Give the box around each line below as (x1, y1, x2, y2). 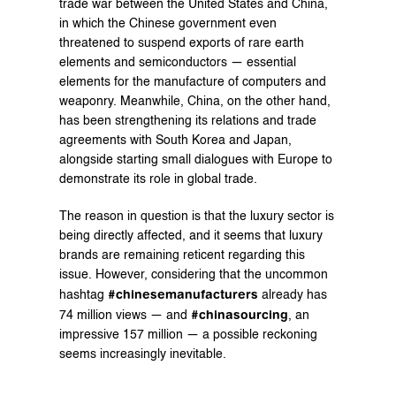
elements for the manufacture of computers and (58, 75, 326, 88)
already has (257, 288, 327, 301)
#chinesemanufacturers (107, 286, 258, 301)
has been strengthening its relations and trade (58, 114, 316, 127)
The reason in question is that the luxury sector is (58, 209, 334, 223)
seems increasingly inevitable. (58, 347, 226, 361)
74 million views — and (58, 308, 191, 322)
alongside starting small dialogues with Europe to (58, 153, 332, 166)
